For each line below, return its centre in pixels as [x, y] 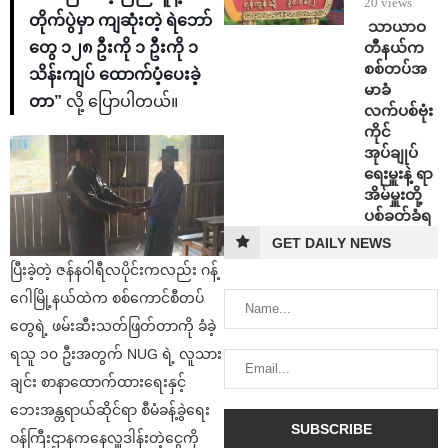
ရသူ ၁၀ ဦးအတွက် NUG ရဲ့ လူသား [116, 353]
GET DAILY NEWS [331, 242]
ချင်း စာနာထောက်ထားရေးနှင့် [98, 381]
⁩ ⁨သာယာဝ [395, 26]
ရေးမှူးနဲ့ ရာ [398, 173]
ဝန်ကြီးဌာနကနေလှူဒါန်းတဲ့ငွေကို [104, 437]
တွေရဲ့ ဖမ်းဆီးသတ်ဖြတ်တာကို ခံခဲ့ [113, 325]
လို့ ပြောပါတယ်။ [120, 102]
